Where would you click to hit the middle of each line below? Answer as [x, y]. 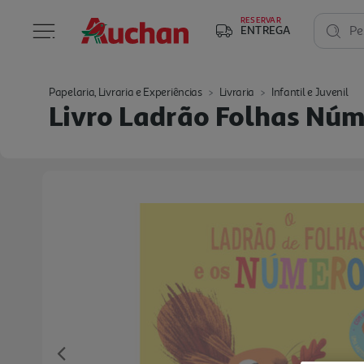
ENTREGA [266, 30]
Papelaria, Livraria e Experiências [126, 92]
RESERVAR [261, 19]
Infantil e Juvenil [310, 92]
